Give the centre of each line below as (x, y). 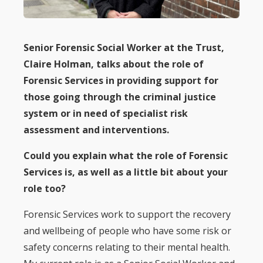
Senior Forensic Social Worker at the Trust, (124, 47)
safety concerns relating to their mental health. (127, 247)
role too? (45, 188)
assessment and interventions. (96, 129)
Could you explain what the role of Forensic (126, 155)
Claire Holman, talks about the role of (114, 64)
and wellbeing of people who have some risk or (127, 230)
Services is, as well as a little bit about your (126, 172)
